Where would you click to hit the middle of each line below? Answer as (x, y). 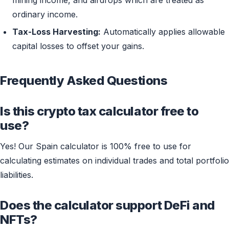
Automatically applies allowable (163, 32)
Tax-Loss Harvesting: (56, 32)
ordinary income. (45, 15)
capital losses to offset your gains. (78, 46)
